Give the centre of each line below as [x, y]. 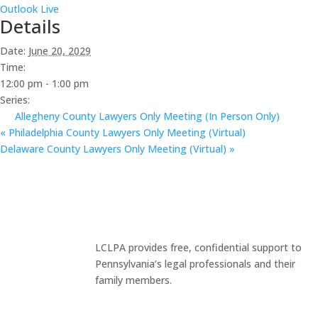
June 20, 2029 [60, 51]
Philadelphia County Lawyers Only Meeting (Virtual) [126, 133]
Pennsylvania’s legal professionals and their [196, 263]
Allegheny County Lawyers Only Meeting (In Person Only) [147, 116]
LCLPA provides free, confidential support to [199, 247]
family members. [134, 280]
